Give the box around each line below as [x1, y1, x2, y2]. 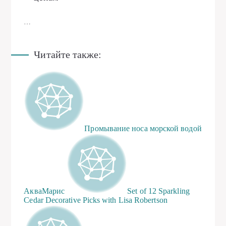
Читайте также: [34, 48, 102, 60]
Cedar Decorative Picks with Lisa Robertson [24, 195, 167, 204]
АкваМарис [24, 186, 65, 195]
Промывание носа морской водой [84, 124, 202, 133]
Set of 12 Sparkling [127, 186, 190, 195]
